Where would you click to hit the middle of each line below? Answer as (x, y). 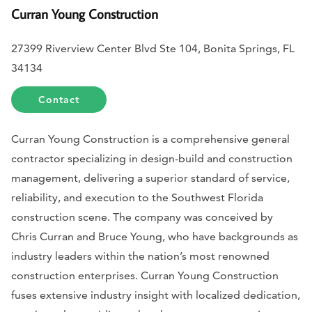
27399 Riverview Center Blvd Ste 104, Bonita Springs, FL (153, 49)
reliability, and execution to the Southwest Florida (137, 198)
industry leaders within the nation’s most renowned (140, 256)
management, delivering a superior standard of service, (150, 178)
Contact (59, 100)
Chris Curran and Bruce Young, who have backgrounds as (155, 237)
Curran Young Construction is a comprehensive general (150, 139)
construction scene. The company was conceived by (142, 217)
